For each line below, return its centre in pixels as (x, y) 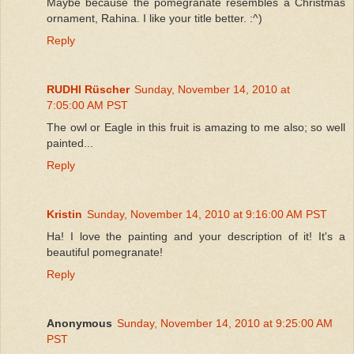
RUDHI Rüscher (88, 89)
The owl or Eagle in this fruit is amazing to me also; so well (196, 127)
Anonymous (79, 323)
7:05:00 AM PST (87, 105)
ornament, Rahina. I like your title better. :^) (154, 18)
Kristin (64, 214)
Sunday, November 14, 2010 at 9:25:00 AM (225, 323)
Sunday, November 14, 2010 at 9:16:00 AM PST (207, 214)
